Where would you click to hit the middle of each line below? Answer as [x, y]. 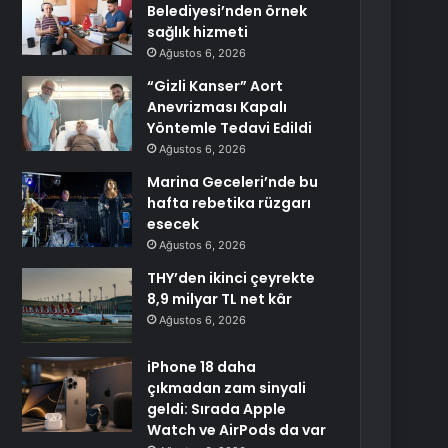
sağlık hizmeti [198, 32]
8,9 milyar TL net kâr [220, 299]
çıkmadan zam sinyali [227, 388]
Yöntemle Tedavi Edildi [230, 128]
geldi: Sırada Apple [217, 409]
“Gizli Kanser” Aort [215, 86]
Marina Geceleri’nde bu [233, 182]
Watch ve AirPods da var [237, 430]
